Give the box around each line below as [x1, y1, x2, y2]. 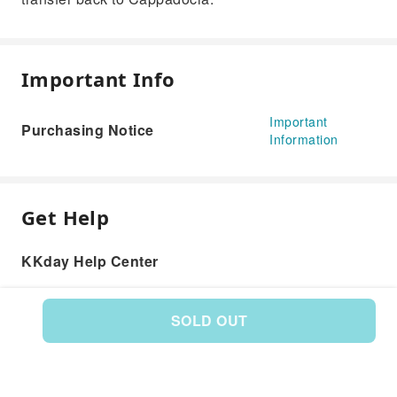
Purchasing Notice [21, 120, 154, 140]
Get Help [21, 204, 110, 230]
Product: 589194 [149, 336, 248, 354]
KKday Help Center [21, 251, 159, 271]
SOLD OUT [170, 310, 248, 331]
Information [269, 130, 339, 148]
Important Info [21, 66, 175, 92]
